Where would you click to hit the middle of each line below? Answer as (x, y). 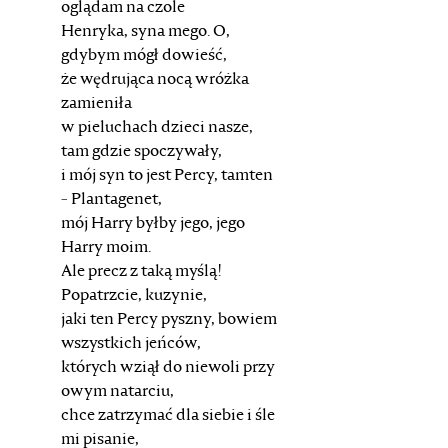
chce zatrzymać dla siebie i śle (167, 416)
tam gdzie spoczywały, (141, 152)
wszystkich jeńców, (130, 344)
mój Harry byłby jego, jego (152, 224)
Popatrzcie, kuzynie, (133, 296)
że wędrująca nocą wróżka (154, 80)
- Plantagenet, (111, 200)
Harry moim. (105, 248)
